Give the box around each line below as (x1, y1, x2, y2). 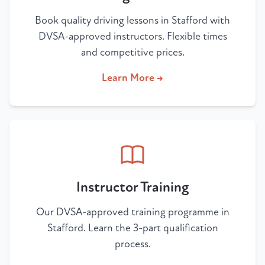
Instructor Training (76, 179, 189, 196)
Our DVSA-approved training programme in (35, 206, 230, 219)
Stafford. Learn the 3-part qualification (47, 222, 218, 235)
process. (114, 238, 151, 251)
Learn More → (102, 72, 163, 85)
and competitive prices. (80, 46, 185, 59)
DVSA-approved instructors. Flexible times (38, 30, 227, 43)
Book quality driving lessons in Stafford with (35, 14, 230, 27)
